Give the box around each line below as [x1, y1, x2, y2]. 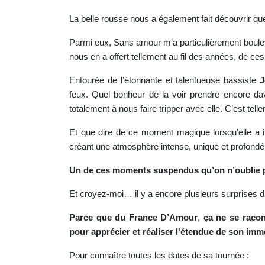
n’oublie [227, 166, 260, 175]
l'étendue [176, 227, 214, 237]
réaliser [143, 227, 173, 237]
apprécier [91, 227, 130, 237]
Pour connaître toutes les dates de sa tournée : [69, 251, 249, 260]
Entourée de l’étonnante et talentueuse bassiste [69, 76, 260, 85]
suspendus [153, 166, 199, 175]
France [128, 213, 157, 222]
